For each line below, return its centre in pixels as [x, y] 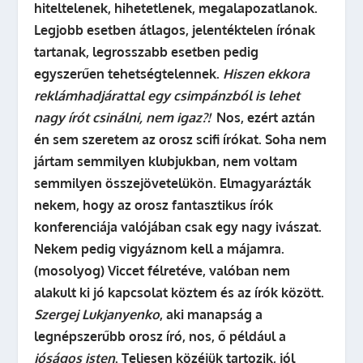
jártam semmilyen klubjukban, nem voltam [166, 161]
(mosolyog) [70, 271]
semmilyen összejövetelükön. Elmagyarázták [173, 183]
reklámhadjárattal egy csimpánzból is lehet [167, 96]
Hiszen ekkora [267, 74]
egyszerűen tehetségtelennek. [129, 74]
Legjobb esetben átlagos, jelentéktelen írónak [175, 30]
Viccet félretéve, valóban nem [199, 271]
